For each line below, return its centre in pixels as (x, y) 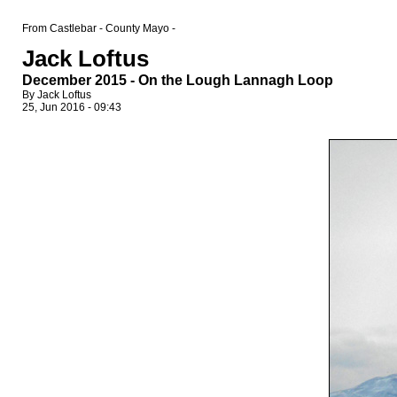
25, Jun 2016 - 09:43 (72, 107)
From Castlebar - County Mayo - (99, 28)
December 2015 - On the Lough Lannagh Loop (178, 80)
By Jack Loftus (57, 95)
